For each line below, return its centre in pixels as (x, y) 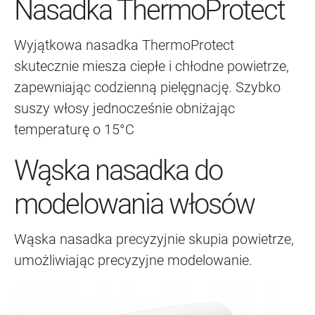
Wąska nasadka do (118, 171)
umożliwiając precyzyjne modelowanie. (133, 261)
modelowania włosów (134, 205)
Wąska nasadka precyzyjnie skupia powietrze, (154, 239)
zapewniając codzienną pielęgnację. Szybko (147, 88)
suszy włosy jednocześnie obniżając (124, 109)
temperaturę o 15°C (74, 130)
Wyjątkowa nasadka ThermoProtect (124, 45)
